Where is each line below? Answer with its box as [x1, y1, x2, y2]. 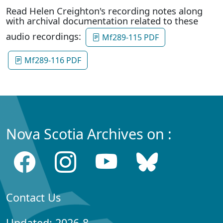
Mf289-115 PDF [100, 31, 159, 43]
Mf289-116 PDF [22, 54, 81, 66]
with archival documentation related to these [6, 14, 198, 27]
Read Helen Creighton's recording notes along [6, 4, 203, 17]
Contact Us [6, 190, 61, 205]
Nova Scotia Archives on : [6, 123, 172, 143]
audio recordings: [6, 29, 84, 42]
